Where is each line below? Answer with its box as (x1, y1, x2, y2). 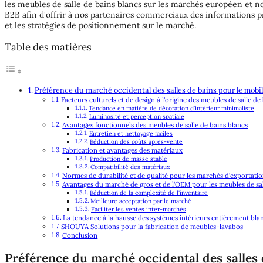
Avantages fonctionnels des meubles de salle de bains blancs (62, 121, 248, 130)
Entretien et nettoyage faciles (89, 130, 173, 138)
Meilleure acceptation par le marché (90, 197, 192, 205)
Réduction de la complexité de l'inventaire (90, 189, 208, 197)
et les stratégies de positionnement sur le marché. (5, 19, 196, 31)
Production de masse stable (90, 155, 168, 163)
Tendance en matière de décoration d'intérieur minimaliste (89, 104, 255, 113)
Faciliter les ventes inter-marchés (91, 205, 187, 214)
